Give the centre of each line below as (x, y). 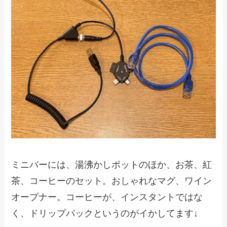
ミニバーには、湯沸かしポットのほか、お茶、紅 (112, 164)
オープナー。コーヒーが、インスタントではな (107, 197)
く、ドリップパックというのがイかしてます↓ (105, 213)
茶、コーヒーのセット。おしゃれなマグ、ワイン (112, 181)
